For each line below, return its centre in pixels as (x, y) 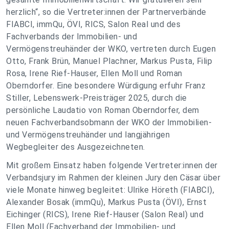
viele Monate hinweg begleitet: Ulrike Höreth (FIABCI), (110, 190)
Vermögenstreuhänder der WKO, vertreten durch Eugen (111, 49)
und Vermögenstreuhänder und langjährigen (88, 135)
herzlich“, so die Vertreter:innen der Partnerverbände (106, 12)
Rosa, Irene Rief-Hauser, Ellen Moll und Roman (94, 74)
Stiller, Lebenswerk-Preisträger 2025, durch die (97, 98)
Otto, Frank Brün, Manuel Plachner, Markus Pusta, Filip (109, 61)
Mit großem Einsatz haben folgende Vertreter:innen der (112, 166)
